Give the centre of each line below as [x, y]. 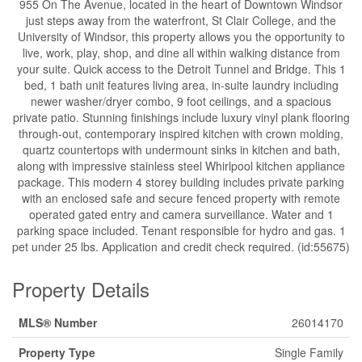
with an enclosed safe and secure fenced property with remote [181, 198]
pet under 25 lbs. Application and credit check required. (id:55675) [181, 246]
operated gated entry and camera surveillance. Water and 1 [181, 214]
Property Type [57, 352]
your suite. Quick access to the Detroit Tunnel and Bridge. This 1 [181, 69]
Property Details [81, 289]
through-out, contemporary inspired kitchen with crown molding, [181, 133]
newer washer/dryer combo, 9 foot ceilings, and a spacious [181, 101]
